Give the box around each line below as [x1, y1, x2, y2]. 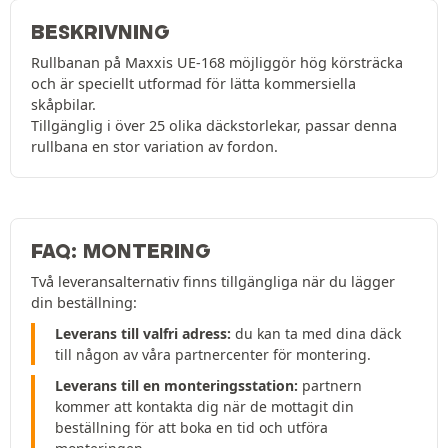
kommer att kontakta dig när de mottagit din [55, 397, 354, 417]
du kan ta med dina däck [231, 324, 401, 344]
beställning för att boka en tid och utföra [55, 418, 328, 438]
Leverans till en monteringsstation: [55, 376, 298, 396]
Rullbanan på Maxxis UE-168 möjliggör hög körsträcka [31, 53, 403, 73]
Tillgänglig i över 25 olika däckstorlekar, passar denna [31, 116, 397, 136]
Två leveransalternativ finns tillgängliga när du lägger [31, 272, 395, 292]
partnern [298, 376, 362, 396]
